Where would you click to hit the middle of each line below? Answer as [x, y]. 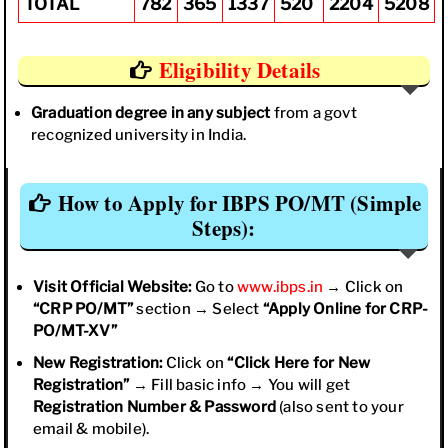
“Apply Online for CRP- [345, 309]
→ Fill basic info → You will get [240, 385]
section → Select [198, 309]
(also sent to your [340, 407]
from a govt [313, 112]
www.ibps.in [280, 287]
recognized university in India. [139, 134]
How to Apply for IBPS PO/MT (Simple [239, 203]
